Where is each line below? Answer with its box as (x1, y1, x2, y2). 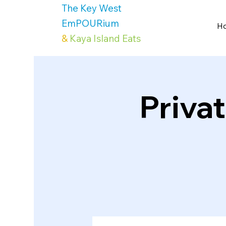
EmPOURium (62, 17, 120, 29)
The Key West (62, 2, 122, 14)
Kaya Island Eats (70, 32, 141, 44)
